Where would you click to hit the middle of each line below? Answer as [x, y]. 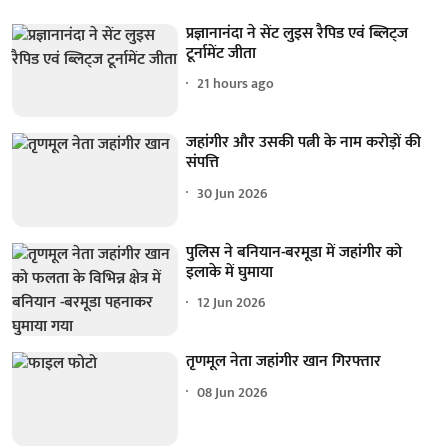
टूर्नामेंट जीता [221, 53]
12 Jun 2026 [232, 303]
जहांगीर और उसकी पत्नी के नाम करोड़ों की [304, 143]
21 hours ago [236, 83]
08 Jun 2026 [233, 392]
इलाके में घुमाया [230, 272]
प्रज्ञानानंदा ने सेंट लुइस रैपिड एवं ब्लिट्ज [297, 33]
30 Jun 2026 [233, 193]
